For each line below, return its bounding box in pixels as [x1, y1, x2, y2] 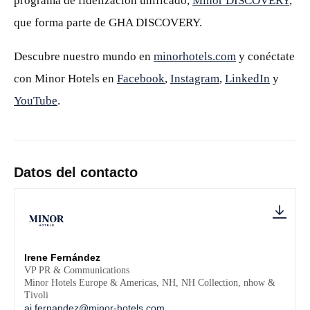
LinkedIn [225, 72, 270, 85]
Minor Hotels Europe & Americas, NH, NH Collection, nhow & [24, 277, 275, 288]
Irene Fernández [24, 252, 100, 263]
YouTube [14, 94, 57, 107]
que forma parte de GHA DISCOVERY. [14, 16, 202, 29]
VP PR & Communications [24, 265, 129, 275]
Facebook [117, 72, 165, 85]
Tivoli [24, 290, 48, 300]
